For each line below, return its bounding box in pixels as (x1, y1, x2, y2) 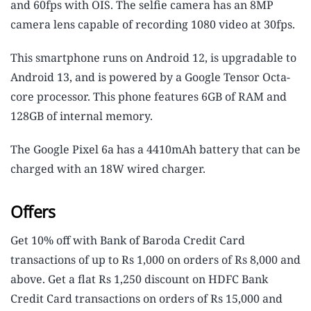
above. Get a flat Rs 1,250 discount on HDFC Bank (10, 271, 268, 287)
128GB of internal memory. (10, 108, 153, 124)
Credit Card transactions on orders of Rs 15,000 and (10, 291, 283, 307)
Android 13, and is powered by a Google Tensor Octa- (10, 69, 290, 85)
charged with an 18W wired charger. (10, 161, 205, 177)
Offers (10, 201, 56, 224)
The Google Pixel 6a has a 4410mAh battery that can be (10, 142, 301, 158)
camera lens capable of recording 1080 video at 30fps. (10, 17, 295, 33)
